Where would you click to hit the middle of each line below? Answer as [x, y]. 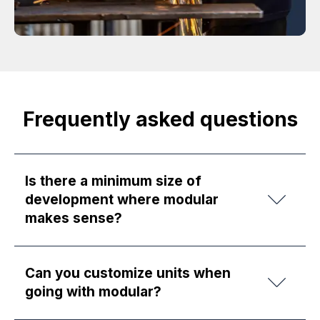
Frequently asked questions [160, 119]
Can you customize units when [128, 273]
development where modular [122, 199]
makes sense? [74, 218]
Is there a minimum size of [113, 181]
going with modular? [93, 291]
